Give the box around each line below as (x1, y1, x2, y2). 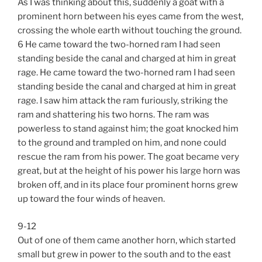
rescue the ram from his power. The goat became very (18, 151, 239, 163)
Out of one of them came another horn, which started (18, 235, 236, 246)
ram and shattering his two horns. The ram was (18, 109, 209, 120)
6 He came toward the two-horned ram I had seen (18, 39, 220, 50)
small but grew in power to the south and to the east (18, 249, 231, 260)
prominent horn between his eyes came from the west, (18, 11, 243, 22)
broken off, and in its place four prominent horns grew (18, 180, 238, 191)
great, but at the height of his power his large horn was (18, 166, 240, 177)
